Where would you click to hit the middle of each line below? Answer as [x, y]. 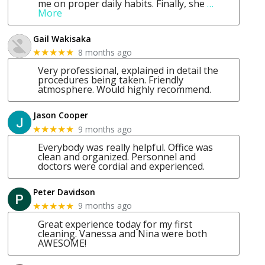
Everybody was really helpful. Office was [126, 148]
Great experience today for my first [115, 224]
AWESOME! [62, 243]
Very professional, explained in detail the [128, 71]
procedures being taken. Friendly [111, 80]
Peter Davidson [64, 192]
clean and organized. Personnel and [117, 157]
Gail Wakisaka [62, 38]
